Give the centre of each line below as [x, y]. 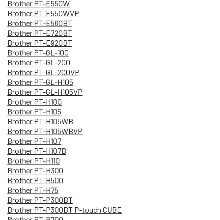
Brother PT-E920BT [40, 42]
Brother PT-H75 [33, 190]
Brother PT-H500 [35, 180]
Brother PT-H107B [37, 150]
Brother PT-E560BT [40, 23]
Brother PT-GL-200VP [43, 72]
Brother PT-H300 [35, 170]
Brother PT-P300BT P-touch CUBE [65, 209]
